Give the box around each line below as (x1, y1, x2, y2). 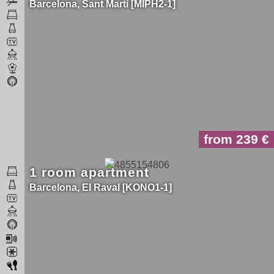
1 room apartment (29, 165, 149, 179)
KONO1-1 (125, 182, 169, 193)
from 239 (204, 131, 262, 146)
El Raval (82, 182, 120, 193)
